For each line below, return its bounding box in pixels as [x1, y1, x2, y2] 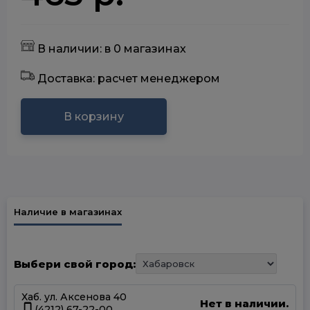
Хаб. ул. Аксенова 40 [21, 291, 127, 303]
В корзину [64, 110, 124, 123]
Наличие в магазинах [14, 206, 122, 217]
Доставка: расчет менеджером [35, 72, 220, 85]
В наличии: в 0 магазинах [35, 42, 186, 55]
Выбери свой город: [14, 257, 136, 271]
